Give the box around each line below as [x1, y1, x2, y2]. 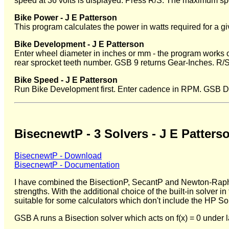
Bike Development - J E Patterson [14, 39, 144, 49]
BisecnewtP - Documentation [14, 160, 120, 169]
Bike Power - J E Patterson [14, 13, 117, 22]
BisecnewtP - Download [14, 151, 102, 160]
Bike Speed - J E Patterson [14, 75, 118, 84]
